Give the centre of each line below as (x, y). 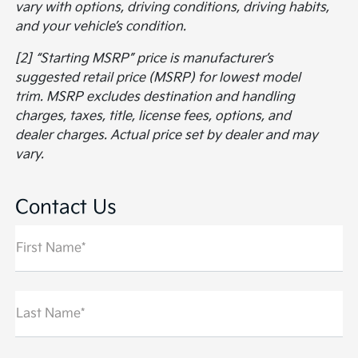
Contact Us (66, 207)
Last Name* (51, 313)
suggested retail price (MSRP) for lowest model (158, 78)
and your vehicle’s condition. (101, 26)
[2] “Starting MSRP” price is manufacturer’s (145, 58)
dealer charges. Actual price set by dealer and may (167, 135)
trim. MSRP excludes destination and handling (155, 97)
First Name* (51, 248)
